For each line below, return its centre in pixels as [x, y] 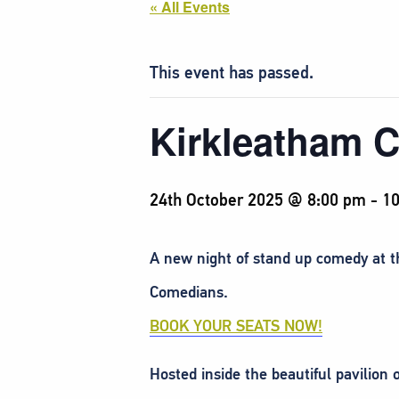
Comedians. [189, 292]
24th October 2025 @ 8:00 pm [258, 199]
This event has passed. [232, 72]
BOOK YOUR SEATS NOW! [236, 326]
